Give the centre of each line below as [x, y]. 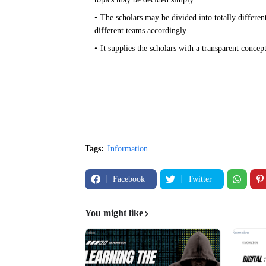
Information [128, 149]
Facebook [129, 179]
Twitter [200, 179]
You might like [114, 213]
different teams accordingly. [141, 31]
